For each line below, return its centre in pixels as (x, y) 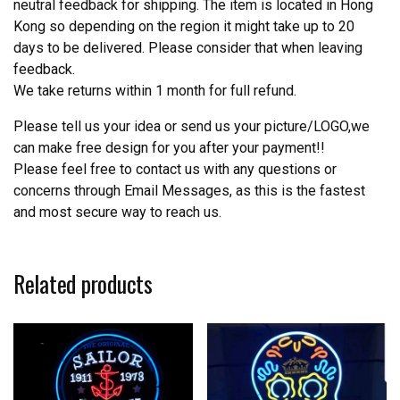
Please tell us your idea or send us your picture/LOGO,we (192, 127)
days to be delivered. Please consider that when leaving (188, 48)
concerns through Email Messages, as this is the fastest (189, 191)
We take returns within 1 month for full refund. (155, 91)
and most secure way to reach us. (117, 212)
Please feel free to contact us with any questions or (175, 170)
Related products (83, 284)
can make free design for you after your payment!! (169, 148)
